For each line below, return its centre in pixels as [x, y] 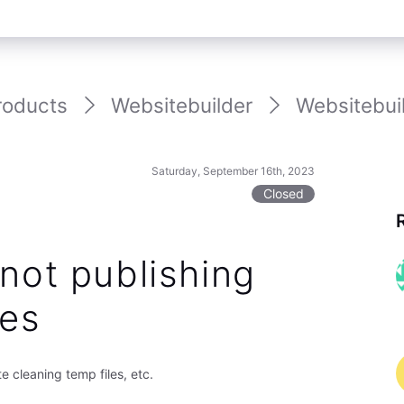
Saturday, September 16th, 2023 [234, 171]
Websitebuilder [182, 106]
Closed [283, 193]
